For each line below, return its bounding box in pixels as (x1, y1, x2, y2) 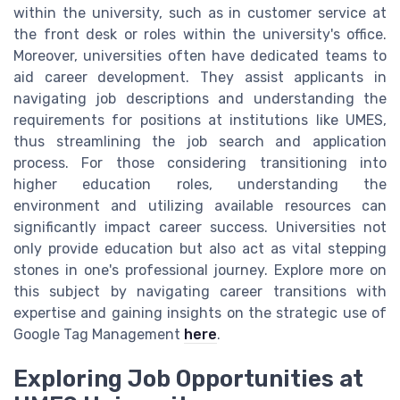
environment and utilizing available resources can (13, 197, 387, 215)
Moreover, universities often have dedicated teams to (13, 47, 387, 65)
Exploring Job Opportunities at (13, 365, 363, 393)
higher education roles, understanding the (13, 176, 387, 194)
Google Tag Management (13, 326, 184, 344)
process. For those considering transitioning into (13, 154, 387, 172)
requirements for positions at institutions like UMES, (13, 112, 387, 129)
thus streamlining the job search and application (13, 133, 387, 151)
